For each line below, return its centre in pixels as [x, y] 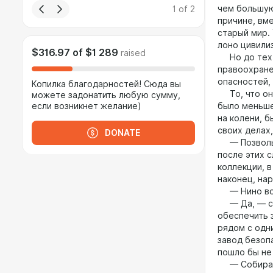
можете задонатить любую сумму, [106, 95]
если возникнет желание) [87, 106]
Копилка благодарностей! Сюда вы [106, 84]
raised [133, 53]
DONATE [122, 133]
